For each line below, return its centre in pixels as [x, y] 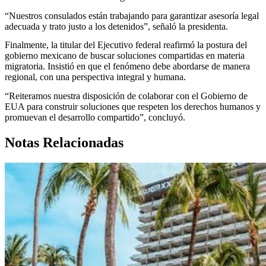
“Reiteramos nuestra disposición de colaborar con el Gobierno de [126, 96]
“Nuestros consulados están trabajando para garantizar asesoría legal [132, 15]
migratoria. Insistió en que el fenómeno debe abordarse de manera [127, 66]
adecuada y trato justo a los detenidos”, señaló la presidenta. [116, 26]
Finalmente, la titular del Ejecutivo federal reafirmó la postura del [126, 45]
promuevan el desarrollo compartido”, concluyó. [95, 117]
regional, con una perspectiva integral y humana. [95, 77]
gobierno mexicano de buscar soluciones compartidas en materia [125, 56]
